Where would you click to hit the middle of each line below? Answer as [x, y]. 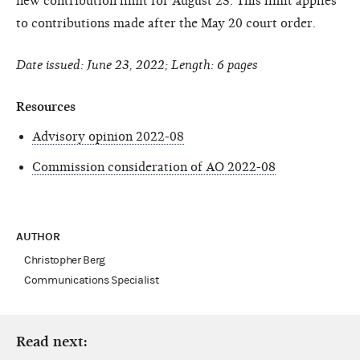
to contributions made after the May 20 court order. [166, 23]
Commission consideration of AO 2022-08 [154, 167]
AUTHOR [40, 236]
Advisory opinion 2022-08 [108, 136]
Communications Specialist [92, 280]
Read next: [52, 342]
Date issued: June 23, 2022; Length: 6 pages [137, 65]
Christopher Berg [65, 260]
